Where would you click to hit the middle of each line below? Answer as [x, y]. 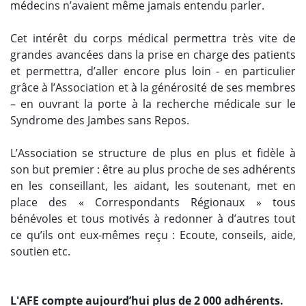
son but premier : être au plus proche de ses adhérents [153, 169]
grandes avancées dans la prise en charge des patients [153, 54]
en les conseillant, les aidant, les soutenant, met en [153, 185]
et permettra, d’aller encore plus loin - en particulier [153, 71]
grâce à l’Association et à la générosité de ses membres [153, 87]
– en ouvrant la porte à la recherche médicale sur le [153, 103]
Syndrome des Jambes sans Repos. [100, 120]
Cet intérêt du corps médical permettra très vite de [153, 38]
